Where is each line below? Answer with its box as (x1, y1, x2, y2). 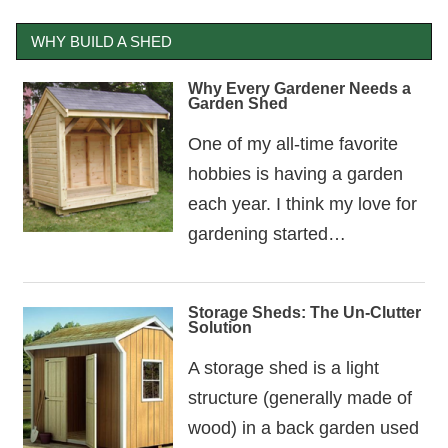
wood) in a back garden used (187, 417, 419, 439)
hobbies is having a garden (187, 162, 403, 184)
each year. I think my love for (187, 192, 417, 214)
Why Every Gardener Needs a (187, 79, 411, 97)
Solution (187, 318, 252, 336)
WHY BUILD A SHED (31, 32, 173, 50)
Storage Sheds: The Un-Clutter (187, 303, 421, 321)
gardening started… (187, 222, 346, 244)
